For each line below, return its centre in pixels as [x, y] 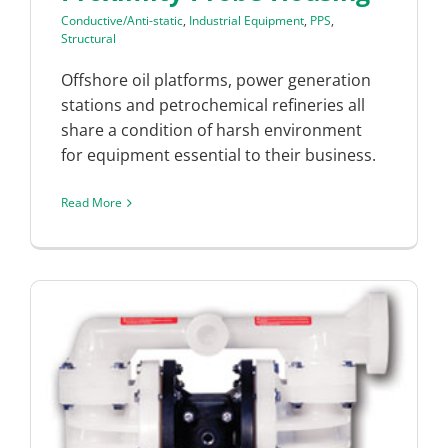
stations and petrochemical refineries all [213, 105]
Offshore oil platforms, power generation [216, 80]
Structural [88, 39]
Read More [91, 203]
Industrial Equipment [246, 21]
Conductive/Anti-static [122, 21]
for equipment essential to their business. [218, 155]
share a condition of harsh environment [211, 130]
